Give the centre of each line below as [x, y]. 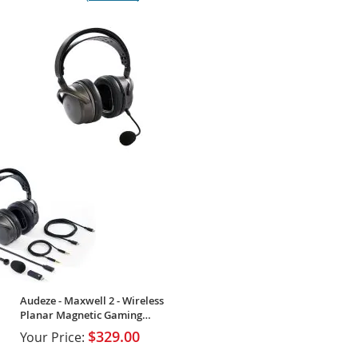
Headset [40, 330]
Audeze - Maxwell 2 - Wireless [92, 301]
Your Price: [52, 337]
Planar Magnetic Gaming [81, 315]
